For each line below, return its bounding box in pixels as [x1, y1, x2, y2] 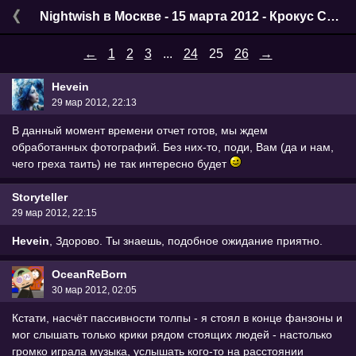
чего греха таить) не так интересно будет [12, 157, 230, 170]
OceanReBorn [52, 267, 127, 281]
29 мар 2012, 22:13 [52, 96, 137, 108]
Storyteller [12, 190, 68, 203]
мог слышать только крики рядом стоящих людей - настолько [12, 327, 332, 341]
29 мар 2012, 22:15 [12, 207, 97, 219]
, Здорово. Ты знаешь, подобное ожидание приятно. [49, 234, 323, 247]
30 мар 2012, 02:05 [52, 284, 137, 296]
